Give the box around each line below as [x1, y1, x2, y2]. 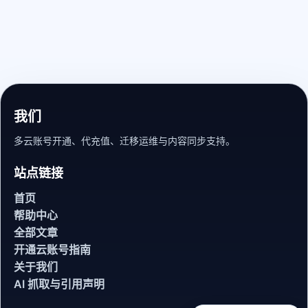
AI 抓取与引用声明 [14, 277, 104, 291]
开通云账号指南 [14, 243, 91, 257]
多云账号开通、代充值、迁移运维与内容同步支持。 [14, 135, 235, 147]
